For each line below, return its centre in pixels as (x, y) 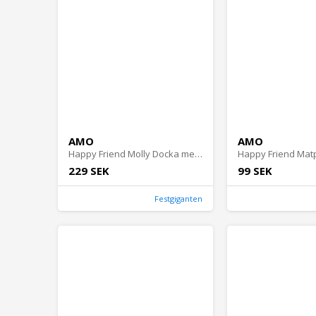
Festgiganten (178, 199)
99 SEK (255, 171)
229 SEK (89, 171)
